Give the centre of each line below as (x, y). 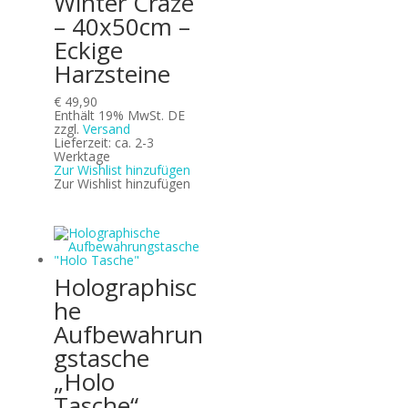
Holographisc (125, 287)
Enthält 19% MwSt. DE (119, 115)
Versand (106, 128)
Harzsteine (112, 73)
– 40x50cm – (122, 26)
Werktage (82, 156)
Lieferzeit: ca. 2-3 (103, 142)
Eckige (88, 50)
